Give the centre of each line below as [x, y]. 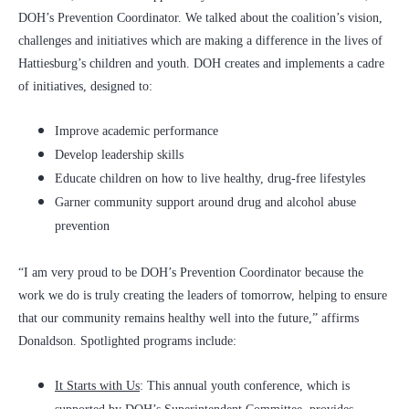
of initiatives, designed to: [85, 87]
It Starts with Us [97, 386]
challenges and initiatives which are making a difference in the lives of [200, 41]
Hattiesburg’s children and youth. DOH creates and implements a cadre [201, 64]
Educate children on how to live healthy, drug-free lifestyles [210, 179]
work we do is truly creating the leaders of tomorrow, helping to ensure [203, 296]
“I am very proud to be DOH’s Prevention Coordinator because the [191, 273]
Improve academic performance [136, 131]
